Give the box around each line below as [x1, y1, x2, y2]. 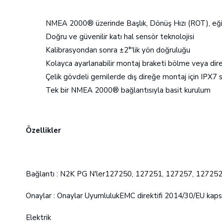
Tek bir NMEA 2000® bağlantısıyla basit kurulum [46, 85, 211, 95]
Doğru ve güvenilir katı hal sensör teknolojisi [46, 32, 194, 42]
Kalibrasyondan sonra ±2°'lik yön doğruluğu [46, 45, 190, 55]
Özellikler [26, 125, 61, 135]
